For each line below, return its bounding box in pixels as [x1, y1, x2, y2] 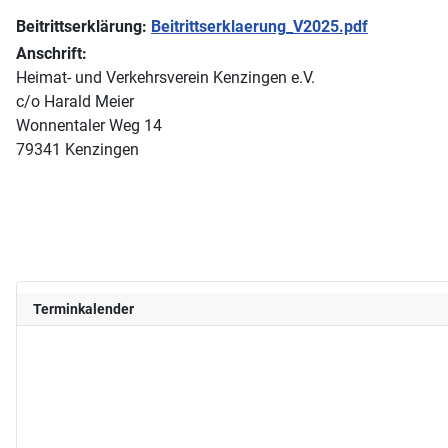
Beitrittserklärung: [16, 17, 151, 36]
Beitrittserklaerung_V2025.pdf [151, 17, 368, 36]
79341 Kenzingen [16, 140, 139, 159]
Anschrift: [16, 44, 87, 63]
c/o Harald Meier [16, 92, 134, 111]
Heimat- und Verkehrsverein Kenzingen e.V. [16, 68, 315, 87]
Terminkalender [33, 300, 134, 317]
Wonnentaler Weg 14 [16, 116, 162, 135]
